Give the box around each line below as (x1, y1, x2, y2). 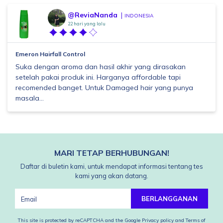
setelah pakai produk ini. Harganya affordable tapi (15, 73, 181, 82)
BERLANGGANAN (141, 194, 198, 203)
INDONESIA (124, 12, 153, 19)
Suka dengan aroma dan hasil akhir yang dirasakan (15, 62, 186, 71)
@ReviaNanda (68, 10, 117, 19)
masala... (15, 94, 44, 103)
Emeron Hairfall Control (15, 50, 85, 58)
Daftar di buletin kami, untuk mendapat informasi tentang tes (20, 162, 203, 170)
